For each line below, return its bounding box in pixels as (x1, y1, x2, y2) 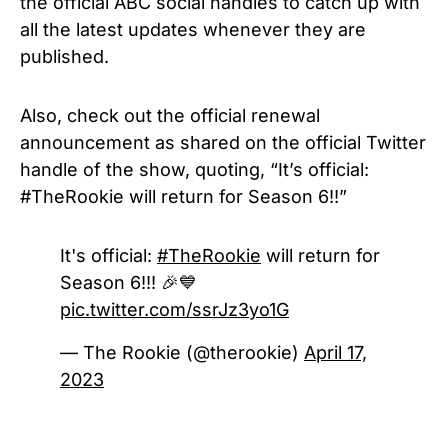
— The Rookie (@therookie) (60, 341, 304, 363)
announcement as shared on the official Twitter (20, 131, 426, 153)
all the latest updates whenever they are (20, 18, 366, 40)
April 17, (304, 341, 367, 363)
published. (20, 45, 114, 67)
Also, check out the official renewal (20, 104, 320, 126)
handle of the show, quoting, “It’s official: (20, 158, 369, 180)
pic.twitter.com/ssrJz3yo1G (60, 298, 289, 320)
